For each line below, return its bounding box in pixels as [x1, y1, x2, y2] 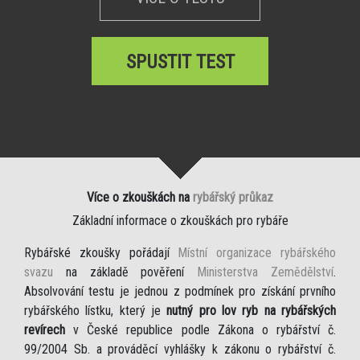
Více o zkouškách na [87, 190, 193, 206]
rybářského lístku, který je [24, 303, 167, 319]
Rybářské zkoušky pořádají [24, 245, 178, 261]
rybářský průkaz [193, 190, 273, 206]
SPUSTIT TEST [125, 51, 235, 74]
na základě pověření [53, 264, 198, 280]
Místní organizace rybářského [178, 245, 337, 261]
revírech [24, 322, 65, 338]
